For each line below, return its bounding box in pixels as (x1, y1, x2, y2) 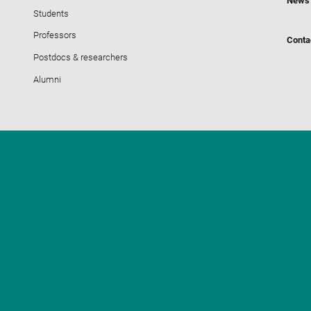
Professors (33, 30, 77, 41)
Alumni (33, 74, 62, 85)
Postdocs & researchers (33, 52, 128, 63)
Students (33, 8, 69, 19)
